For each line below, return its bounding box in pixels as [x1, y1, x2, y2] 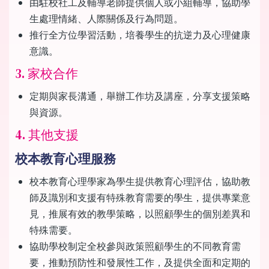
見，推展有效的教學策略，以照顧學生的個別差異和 [29, 207, 250, 220]
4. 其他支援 [15, 125, 79, 144]
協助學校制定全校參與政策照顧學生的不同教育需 [29, 239, 241, 253]
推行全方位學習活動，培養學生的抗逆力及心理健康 [29, 28, 250, 41]
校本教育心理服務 [15, 150, 116, 168]
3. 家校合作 [15, 64, 81, 82]
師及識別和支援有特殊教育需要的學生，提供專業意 [29, 190, 250, 204]
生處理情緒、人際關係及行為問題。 [29, 11, 186, 25]
